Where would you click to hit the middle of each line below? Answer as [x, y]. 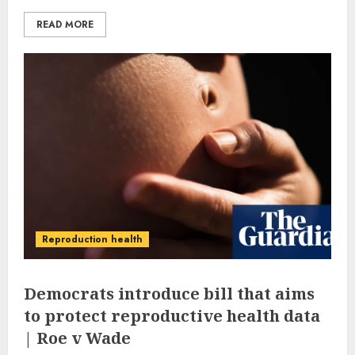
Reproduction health [92, 239]
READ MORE [65, 24]
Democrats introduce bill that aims [169, 293]
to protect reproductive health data [172, 315]
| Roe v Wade [77, 338]
